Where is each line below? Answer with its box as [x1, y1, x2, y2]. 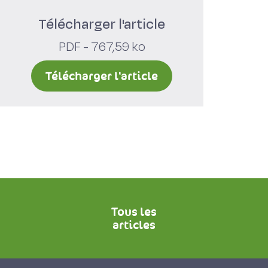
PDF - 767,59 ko [58, 38, 145, 56]
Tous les [111, 204, 157, 220]
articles [112, 217, 156, 233]
